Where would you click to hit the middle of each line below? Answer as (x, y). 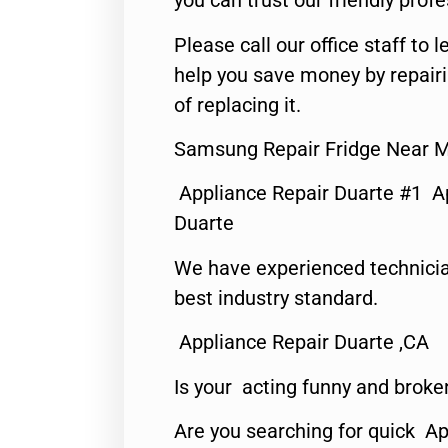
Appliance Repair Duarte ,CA (301, 342)
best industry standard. (276, 297)
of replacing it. (237, 104)
